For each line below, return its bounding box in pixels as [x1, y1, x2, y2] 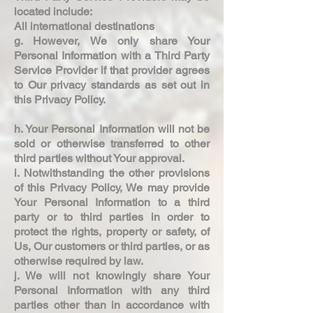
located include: [14, 4, 95, 18]
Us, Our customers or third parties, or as [14, 239, 210, 253]
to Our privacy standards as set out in [14, 78, 210, 92]
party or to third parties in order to [14, 210, 210, 224]
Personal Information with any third [14, 283, 210, 297]
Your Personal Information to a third [14, 195, 210, 209]
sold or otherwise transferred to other [14, 136, 210, 150]
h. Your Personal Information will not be [14, 122, 210, 136]
